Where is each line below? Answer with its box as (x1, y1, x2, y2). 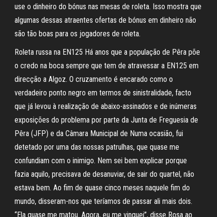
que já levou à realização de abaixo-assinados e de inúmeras (15, 102, 197, 111)
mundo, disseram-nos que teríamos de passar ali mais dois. (15, 197, 192, 206)
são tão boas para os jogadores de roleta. (15, 29, 140, 38)
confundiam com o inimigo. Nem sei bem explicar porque (15, 156, 187, 165)
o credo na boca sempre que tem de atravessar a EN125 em (15, 61, 199, 70)
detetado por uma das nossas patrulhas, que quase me (15, 142, 179, 152)
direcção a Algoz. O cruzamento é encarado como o (15, 75, 173, 84)
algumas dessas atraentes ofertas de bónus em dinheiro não (15, 15, 196, 25)
